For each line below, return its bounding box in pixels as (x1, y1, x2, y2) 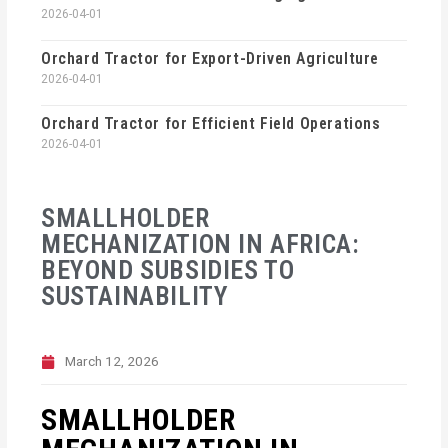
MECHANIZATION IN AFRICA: (41, 229, 360, 260)
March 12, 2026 (65, 353, 160, 370)
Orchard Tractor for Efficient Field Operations (41, 114, 381, 134)
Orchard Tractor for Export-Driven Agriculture (41, 49, 380, 69)
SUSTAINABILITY (41, 281, 229, 312)
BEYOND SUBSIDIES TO (41, 255, 295, 286)
